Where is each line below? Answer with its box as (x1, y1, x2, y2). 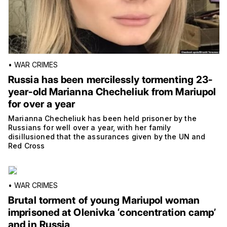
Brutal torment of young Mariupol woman (8, 194, 200, 207)
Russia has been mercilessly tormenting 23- (8, 73, 213, 86)
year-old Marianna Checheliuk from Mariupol (8, 86, 216, 98)
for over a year (8, 98, 75, 110)
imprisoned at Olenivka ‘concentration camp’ (8, 206, 216, 219)
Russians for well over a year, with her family (8, 123, 171, 132)
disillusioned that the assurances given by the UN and (8, 132, 206, 141)
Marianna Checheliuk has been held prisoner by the (8, 114, 197, 123)
